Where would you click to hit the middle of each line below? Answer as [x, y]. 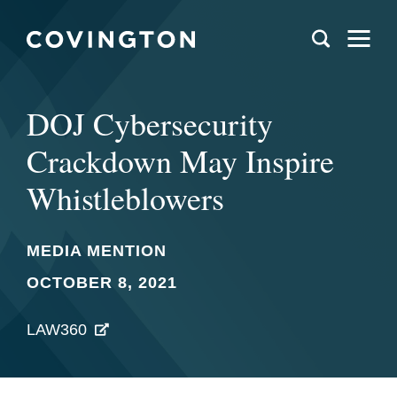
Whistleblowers [125, 198]
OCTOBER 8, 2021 [102, 283]
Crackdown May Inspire [180, 160]
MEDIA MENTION [97, 251]
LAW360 [57, 330]
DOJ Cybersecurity [150, 123]
